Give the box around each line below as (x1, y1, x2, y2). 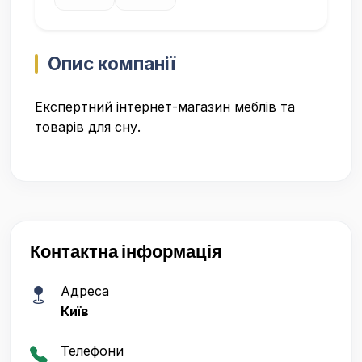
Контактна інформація (30, 240, 222, 263)
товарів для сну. (35, 119, 141, 136)
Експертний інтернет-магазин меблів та (35, 99, 295, 116)
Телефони (61, 343, 124, 360)
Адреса (61, 283, 109, 300)
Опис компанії (48, 53, 175, 75)
